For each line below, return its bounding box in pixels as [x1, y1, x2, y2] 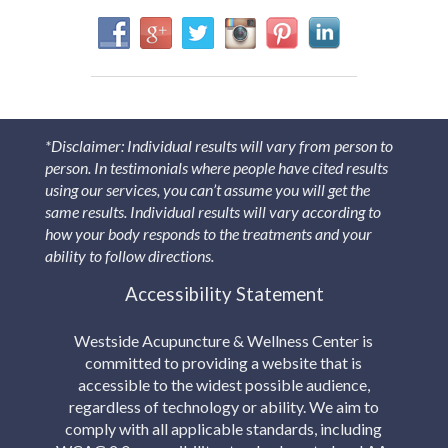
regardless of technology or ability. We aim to [68, 396, 379, 416]
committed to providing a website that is [85, 352, 363, 372]
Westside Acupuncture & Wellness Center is [74, 330, 374, 350]
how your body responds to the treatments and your [44, 224, 372, 244]
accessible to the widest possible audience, [77, 374, 370, 394]
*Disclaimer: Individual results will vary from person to [44, 136, 393, 156]
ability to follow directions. [44, 246, 214, 266]
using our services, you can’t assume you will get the [44, 180, 370, 200]
